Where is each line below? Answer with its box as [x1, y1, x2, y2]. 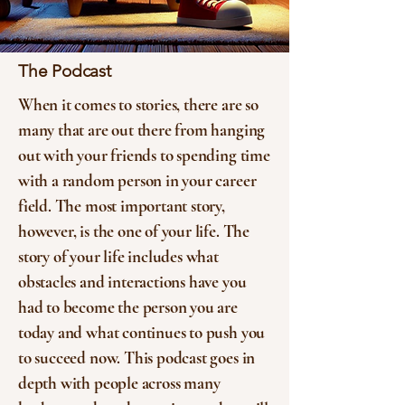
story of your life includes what [18, 246, 219, 267]
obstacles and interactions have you [18, 271, 247, 292]
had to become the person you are [18, 297, 238, 317]
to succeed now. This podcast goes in [18, 347, 256, 368]
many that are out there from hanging [18, 119, 266, 140]
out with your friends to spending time [18, 145, 270, 165]
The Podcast [18, 61, 111, 81]
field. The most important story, [18, 195, 225, 216]
